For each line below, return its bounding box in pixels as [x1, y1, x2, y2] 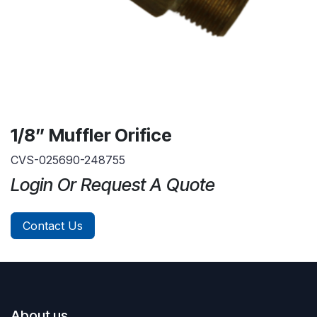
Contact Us [23, 218, 83, 233]
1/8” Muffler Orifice [11, 124, 172, 146]
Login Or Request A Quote [11, 173, 215, 195]
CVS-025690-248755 [11, 152, 125, 167]
